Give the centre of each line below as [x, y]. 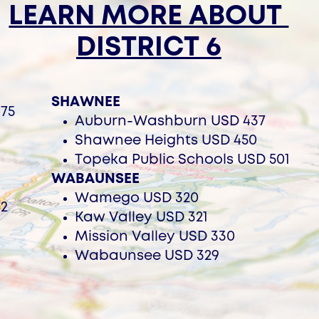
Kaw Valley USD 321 [141, 218]
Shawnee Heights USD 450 [166, 141]
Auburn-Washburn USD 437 [170, 122]
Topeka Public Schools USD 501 [182, 160]
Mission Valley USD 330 [155, 237]
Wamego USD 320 [136, 199]
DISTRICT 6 [148, 48]
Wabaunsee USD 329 [147, 256]
